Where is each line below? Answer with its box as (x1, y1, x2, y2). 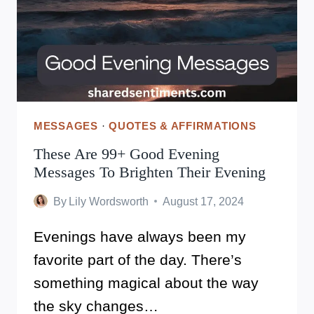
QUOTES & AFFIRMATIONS (109, 121, 257, 132)
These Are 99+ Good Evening (34, 144, 219, 163)
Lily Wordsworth (69, 195, 149, 207)
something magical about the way (34, 274, 259, 291)
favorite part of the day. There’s (34, 251, 242, 268)
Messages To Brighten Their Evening (34, 163, 266, 181)
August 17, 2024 (163, 195, 245, 207)
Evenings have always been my (34, 228, 246, 245)
